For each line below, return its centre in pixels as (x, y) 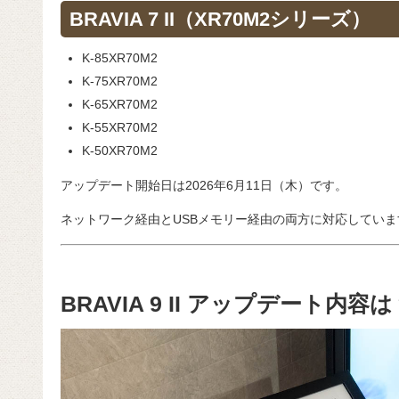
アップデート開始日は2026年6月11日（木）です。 (204, 186)
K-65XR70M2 (119, 104)
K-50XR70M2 (119, 150)
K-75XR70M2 (119, 81)
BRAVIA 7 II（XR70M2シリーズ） (220, 19)
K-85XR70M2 (119, 57)
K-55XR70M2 (119, 127)
